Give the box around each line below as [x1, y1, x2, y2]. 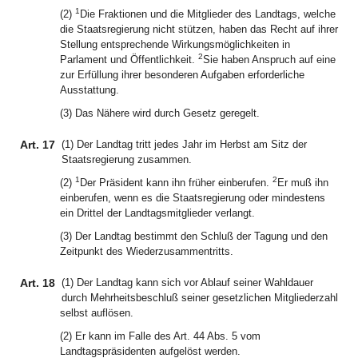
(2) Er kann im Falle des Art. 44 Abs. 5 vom [60, 330, 261, 342]
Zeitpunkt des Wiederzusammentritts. [60, 245, 233, 257]
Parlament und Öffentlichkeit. [60, 54, 198, 66]
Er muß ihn [277, 177, 328, 189]
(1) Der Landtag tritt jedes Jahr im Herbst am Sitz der [62, 138, 307, 150]
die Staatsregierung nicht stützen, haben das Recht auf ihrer [60, 23, 338, 35]
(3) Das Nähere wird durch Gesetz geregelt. [60, 107, 260, 119]
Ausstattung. [60, 84, 119, 96]
